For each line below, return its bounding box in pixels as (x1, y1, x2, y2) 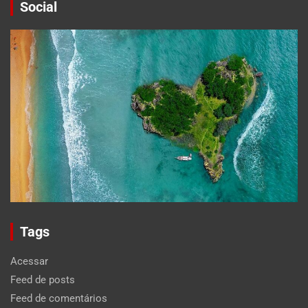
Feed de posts (10, 273, 75, 286)
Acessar (10, 254, 48, 267)
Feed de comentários (10, 291, 107, 305)
